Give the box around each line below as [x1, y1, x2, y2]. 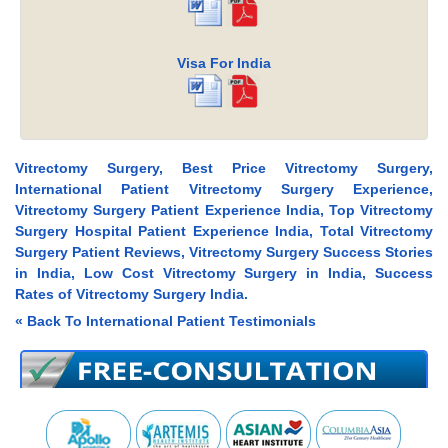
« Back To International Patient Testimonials [15, 313, 316, 330]
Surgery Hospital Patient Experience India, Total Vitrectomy [15, 223, 433, 240]
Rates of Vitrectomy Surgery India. [15, 286, 248, 303]
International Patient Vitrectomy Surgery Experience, [15, 181, 433, 198]
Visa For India [176, 55, 271, 72]
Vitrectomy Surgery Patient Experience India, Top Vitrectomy [15, 202, 433, 219]
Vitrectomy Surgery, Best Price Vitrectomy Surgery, [15, 160, 433, 177]
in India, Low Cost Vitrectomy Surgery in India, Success [15, 265, 433, 282]
